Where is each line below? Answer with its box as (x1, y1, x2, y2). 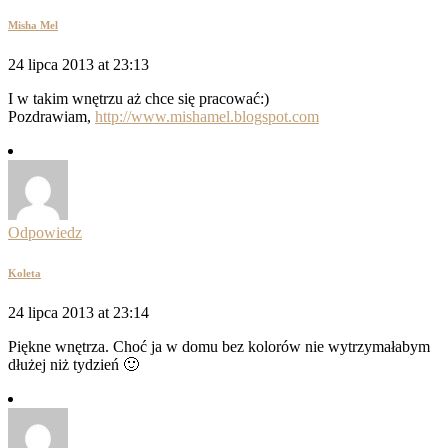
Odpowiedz (8, 224, 82, 242)
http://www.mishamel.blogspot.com (95, 108, 319, 126)
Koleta (8, 267, 41, 280)
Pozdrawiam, (8, 108, 95, 126)
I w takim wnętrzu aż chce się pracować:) (8, 90, 269, 108)
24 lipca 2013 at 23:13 (8, 56, 149, 74)
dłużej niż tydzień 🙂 (8, 356, 139, 374)
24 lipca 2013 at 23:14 (8, 304, 149, 322)
